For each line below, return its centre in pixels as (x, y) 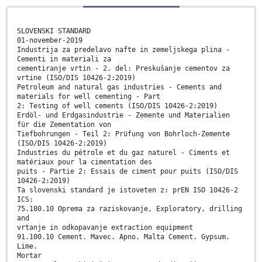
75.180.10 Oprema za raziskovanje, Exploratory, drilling (130, 209)
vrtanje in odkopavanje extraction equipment (105, 228)
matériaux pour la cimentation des (85, 162)
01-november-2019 (50, 41)
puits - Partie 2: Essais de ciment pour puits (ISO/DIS (127, 172)
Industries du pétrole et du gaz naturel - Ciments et (123, 153)
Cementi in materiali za (64, 59)
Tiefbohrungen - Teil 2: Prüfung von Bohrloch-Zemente (123, 134)
